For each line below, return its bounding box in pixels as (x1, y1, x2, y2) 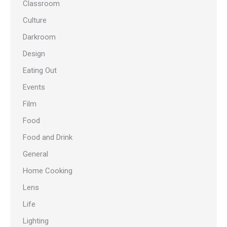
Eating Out (23, 66, 57, 75)
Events (23, 83, 45, 92)
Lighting (23, 216, 49, 226)
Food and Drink (23, 133, 72, 142)
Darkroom (23, 32, 56, 42)
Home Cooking (23, 166, 72, 176)
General (23, 149, 48, 159)
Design (23, 49, 45, 59)
